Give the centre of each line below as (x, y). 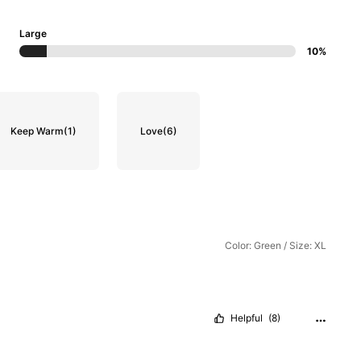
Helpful (246, 317)
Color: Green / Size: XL (276, 246)
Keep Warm (37, 131)
